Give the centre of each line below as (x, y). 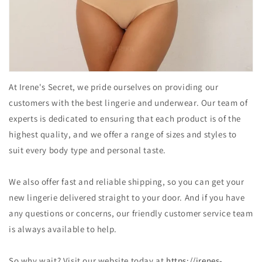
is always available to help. (63, 229)
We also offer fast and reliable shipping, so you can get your (127, 182)
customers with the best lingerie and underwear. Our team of (128, 103)
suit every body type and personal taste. (88, 150)
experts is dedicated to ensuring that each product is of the (125, 118)
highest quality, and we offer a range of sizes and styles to (123, 134)
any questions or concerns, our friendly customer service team (131, 213)
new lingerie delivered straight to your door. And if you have (127, 197)
